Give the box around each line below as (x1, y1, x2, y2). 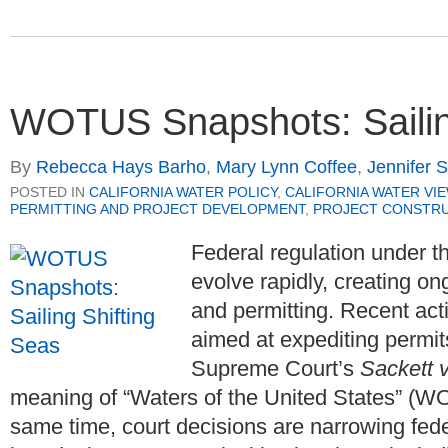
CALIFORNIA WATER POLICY (89, 183, 277, 200)
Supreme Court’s (191, 355, 360, 381)
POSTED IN (10, 183, 89, 200)
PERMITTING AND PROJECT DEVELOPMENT (10, 200, 305, 217)
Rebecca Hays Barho (36, 156, 206, 177)
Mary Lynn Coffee (216, 156, 357, 177)
